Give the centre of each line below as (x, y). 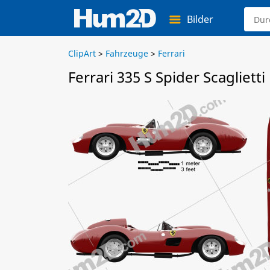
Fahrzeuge (127, 53)
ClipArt (82, 53)
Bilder (200, 19)
